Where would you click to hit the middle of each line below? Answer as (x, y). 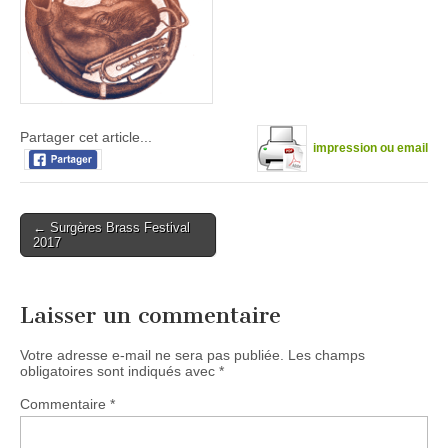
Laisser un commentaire (150, 316)
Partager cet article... (86, 137)
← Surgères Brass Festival (111, 228)
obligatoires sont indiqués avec (119, 371)
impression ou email (370, 148)
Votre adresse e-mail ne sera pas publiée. (152, 355)
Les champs (326, 355)
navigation (64, 252)
